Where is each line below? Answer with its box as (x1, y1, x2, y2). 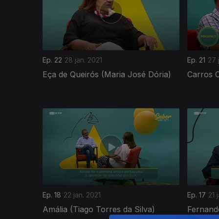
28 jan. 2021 (65, 55, 102, 64)
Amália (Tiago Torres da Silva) (43, 204, 155, 214)
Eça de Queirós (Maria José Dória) (43, 69, 171, 79)
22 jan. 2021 (64, 190, 101, 199)
